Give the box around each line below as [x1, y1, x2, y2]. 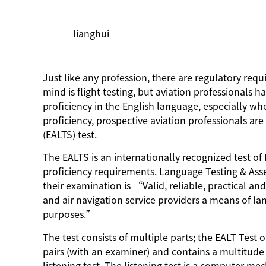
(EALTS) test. [43, 129, 102, 140]
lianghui [73, 28, 110, 39]
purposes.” [43, 210, 98, 220]
